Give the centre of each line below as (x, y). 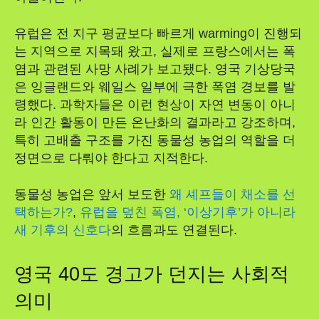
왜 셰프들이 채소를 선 (232, 194)
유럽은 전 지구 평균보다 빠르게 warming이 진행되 (158, 33)
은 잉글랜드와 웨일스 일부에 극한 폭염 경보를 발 (155, 87)
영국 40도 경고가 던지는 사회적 (152, 274)
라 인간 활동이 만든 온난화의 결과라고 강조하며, (155, 122)
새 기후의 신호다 (63, 230)
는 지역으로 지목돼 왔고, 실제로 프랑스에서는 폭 (155, 51)
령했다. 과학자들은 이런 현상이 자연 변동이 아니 (155, 104)
